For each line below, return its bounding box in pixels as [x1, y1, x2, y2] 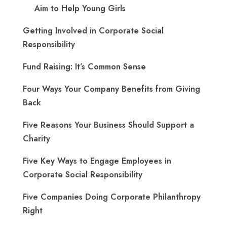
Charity [23, 133, 50, 144]
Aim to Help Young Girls [34, 3, 126, 14]
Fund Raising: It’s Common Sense [23, 61, 146, 72]
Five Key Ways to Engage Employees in [23, 155, 171, 167]
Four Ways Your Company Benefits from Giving [23, 83, 200, 95]
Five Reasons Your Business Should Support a [23, 119, 194, 131]
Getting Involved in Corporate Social [23, 25, 164, 36]
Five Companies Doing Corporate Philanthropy [23, 191, 201, 203]
